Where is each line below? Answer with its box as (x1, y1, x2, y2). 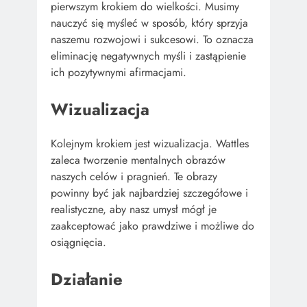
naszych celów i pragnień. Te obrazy (51, 169, 217, 185)
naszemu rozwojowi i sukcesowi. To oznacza (51, 32, 254, 48)
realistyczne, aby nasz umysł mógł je (51, 201, 217, 218)
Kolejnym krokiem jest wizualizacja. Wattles (51, 136, 249, 152)
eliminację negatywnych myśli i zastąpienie (51, 48, 246, 64)
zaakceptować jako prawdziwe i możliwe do (51, 218, 254, 234)
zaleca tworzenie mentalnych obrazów (51, 152, 225, 169)
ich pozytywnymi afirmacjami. (51, 64, 186, 81)
